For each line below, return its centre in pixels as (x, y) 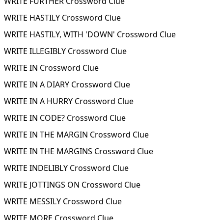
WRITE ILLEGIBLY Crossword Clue (65, 51)
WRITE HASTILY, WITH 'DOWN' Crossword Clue (90, 34)
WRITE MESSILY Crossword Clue (63, 201)
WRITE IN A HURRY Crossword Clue (69, 101)
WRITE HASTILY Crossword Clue (62, 18)
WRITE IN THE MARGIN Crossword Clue (76, 135)
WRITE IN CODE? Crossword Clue (65, 118)
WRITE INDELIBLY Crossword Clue (66, 168)
